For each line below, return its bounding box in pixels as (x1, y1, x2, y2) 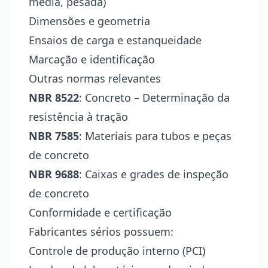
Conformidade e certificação (29, 205, 172, 220)
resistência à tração (29, 109, 128, 124)
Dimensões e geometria (29, 14, 150, 28)
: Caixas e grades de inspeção (79, 167, 229, 181)
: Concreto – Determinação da (79, 90, 230, 105)
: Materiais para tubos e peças (79, 129, 232, 143)
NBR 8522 (29, 90, 79, 105)
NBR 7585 (29, 129, 79, 143)
